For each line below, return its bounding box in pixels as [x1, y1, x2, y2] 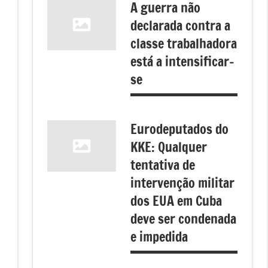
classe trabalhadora [130, 33, 237, 53]
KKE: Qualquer [130, 137, 208, 156]
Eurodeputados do [130, 119, 229, 138]
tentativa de [130, 155, 196, 174]
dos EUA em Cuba [130, 191, 223, 210]
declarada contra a [130, 16, 231, 35]
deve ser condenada [130, 209, 237, 228]
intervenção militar [130, 173, 235, 192]
